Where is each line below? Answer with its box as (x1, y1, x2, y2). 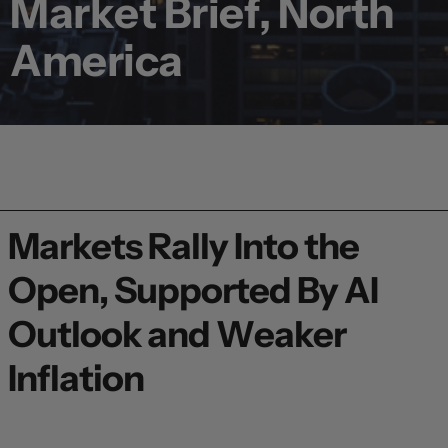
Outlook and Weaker (8, 312, 346, 357)
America (10, 34, 183, 88)
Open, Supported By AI (8, 268, 378, 313)
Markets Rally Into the (8, 224, 359, 269)
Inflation (8, 356, 144, 401)
